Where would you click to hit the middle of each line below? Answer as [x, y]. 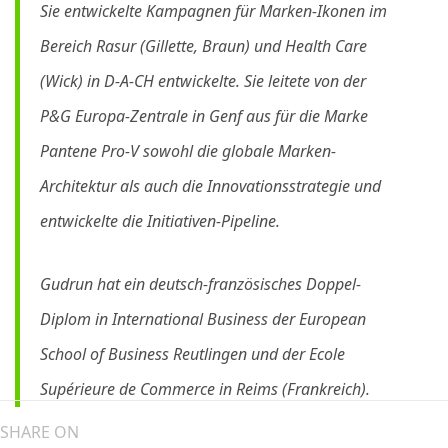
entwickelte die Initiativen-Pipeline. [160, 221]
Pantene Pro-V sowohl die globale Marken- [188, 151]
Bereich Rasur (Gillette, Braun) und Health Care [203, 46]
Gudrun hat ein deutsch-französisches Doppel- [200, 284]
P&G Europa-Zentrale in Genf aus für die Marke [204, 116]
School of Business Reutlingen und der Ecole [192, 354]
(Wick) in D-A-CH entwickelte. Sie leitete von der [203, 81]
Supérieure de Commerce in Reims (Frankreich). [205, 389]
